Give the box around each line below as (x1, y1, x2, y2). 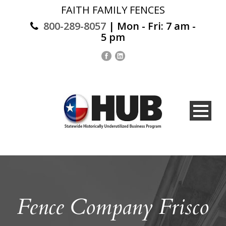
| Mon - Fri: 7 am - (106, 19, 196, 33)
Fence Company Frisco (17, 192, 209, 222)
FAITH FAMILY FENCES (61, 3, 165, 17)
